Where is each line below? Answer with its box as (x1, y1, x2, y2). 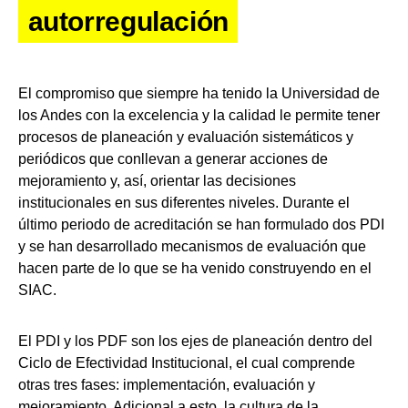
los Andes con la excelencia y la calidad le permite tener (18, 107, 380, 123)
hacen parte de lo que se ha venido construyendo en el (18, 260, 372, 276)
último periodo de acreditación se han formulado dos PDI (18, 216, 384, 232)
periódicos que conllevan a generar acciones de (18, 150, 328, 167)
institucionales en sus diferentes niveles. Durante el (18, 194, 350, 210)
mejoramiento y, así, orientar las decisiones (18, 172, 296, 189)
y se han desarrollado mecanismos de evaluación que (18, 238, 366, 254)
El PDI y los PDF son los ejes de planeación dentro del (18, 332, 372, 349)
